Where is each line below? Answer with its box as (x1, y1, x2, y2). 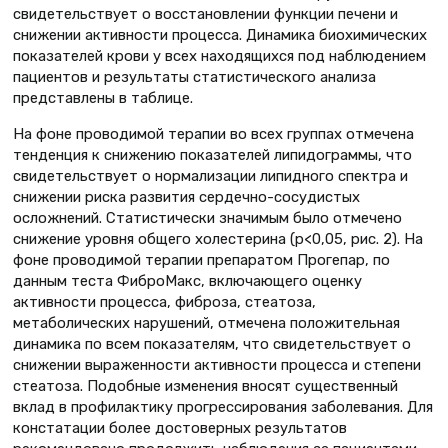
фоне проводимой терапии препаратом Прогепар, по (13, 250, 390, 269)
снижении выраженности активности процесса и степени (13, 355, 421, 374)
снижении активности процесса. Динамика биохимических (13, 25, 427, 44)
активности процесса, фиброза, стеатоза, (13, 292, 316, 311)
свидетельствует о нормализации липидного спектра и (13, 166, 408, 185)
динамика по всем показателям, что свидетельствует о (13, 334, 411, 353)
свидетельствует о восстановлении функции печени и (13, 4, 398, 23)
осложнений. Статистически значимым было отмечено (13, 208, 402, 227)
